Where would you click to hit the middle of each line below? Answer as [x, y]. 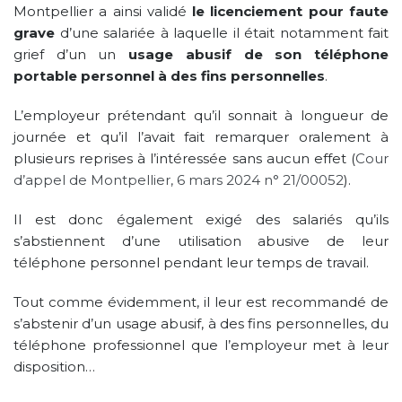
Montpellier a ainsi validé [103, 11]
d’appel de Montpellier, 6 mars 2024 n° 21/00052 [179, 179]
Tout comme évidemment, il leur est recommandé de [201, 301]
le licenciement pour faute [291, 11]
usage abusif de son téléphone [259, 54]
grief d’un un [71, 54]
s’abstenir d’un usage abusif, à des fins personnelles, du [201, 323]
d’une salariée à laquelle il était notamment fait [222, 32]
